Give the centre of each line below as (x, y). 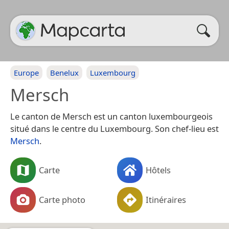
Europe (26, 73)
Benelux (64, 73)
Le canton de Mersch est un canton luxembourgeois (111, 116)
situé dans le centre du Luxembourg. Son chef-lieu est (114, 129)
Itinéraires (166, 199)
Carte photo (62, 199)
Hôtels (158, 170)
